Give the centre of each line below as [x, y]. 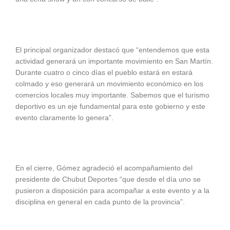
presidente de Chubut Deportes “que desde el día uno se [108, 180]
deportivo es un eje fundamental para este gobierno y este [110, 106]
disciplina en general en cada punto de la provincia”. [101, 202]
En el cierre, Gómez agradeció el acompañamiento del [104, 168]
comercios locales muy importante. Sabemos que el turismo [112, 95]
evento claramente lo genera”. [64, 118]
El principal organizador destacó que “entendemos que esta [112, 50]
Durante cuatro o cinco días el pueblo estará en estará [104, 72]
